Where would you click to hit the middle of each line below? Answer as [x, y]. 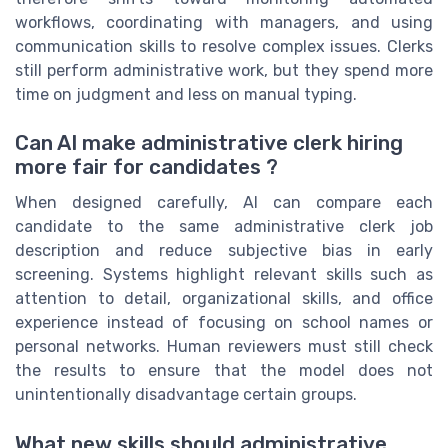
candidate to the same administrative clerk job [224, 227]
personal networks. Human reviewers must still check [224, 347]
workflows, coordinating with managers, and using [224, 22]
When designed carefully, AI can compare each [224, 203]
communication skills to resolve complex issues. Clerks [224, 46]
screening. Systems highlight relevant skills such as [224, 275]
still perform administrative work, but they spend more [224, 70]
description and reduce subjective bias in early [224, 251]
